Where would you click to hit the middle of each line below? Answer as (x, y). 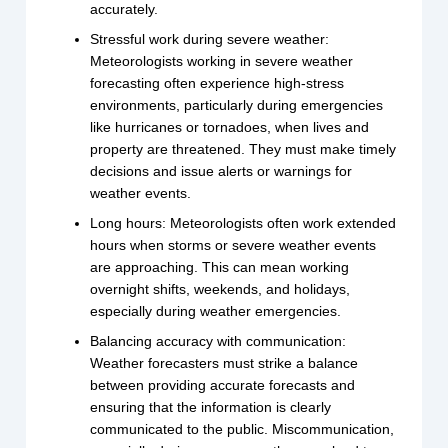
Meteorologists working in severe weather (222, 61)
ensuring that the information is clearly (211, 407)
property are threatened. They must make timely (243, 149)
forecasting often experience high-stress (217, 83)
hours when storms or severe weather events (233, 245)
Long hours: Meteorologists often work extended (243, 223)
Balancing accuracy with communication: (218, 341)
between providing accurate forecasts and (223, 385)
